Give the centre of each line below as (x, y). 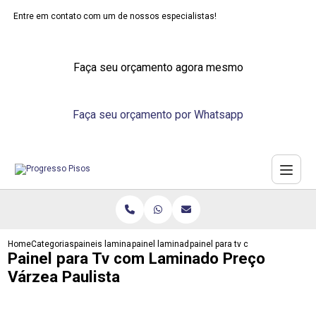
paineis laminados (110, 244)
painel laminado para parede (187, 244)
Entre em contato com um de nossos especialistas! (115, 16)
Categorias (53, 244)
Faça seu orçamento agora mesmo (158, 67)
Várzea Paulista (64, 276)
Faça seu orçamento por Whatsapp (158, 115)
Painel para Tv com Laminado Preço (137, 258)
